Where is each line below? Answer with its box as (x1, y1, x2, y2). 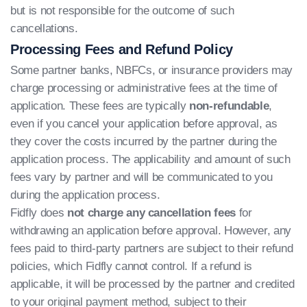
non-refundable (189, 99, 269, 112)
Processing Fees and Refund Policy (10, 42, 233, 57)
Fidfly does (10, 206, 67, 219)
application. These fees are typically (10, 99, 190, 112)
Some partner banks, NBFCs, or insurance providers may (10, 64, 293, 77)
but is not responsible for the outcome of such (10, 4, 234, 17)
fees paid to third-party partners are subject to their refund (10, 242, 293, 255)
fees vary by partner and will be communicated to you (10, 171, 273, 184)
